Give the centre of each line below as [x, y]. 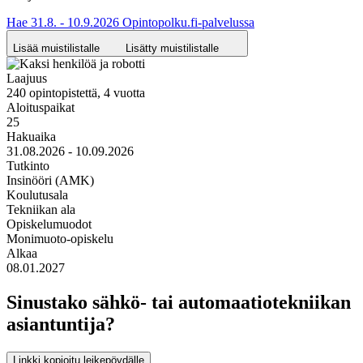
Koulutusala [37, 194]
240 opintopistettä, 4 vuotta [76, 92]
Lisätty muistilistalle [172, 48]
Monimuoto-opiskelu [60, 238]
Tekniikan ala [41, 209]
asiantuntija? [61, 324]
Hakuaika [31, 136]
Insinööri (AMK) [50, 180]
